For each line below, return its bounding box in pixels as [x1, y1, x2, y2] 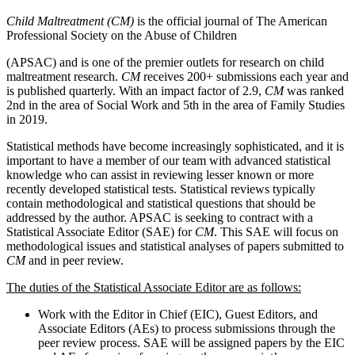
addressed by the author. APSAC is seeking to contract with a [6, 210, 313, 224]
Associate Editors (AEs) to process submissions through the [38, 321, 335, 335]
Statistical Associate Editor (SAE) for [6, 224, 195, 239]
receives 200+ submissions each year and [140, 69, 349, 83]
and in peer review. [25, 253, 124, 267]
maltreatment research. [6, 69, 121, 83]
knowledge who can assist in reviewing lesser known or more [6, 167, 314, 181]
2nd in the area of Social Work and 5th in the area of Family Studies [6, 97, 345, 112]
